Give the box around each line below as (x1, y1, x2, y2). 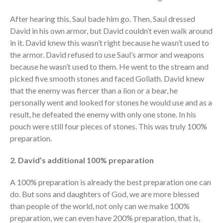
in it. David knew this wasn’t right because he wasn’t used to (10, 38, 209, 48)
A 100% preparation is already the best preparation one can (10, 177, 211, 187)
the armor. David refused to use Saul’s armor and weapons (10, 50, 204, 60)
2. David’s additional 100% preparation (10, 155, 154, 165)
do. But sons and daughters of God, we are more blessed (10, 189, 199, 199)
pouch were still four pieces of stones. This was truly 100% (10, 121, 207, 131)
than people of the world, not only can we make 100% (10, 201, 190, 211)
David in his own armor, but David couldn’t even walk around (10, 26, 213, 36)
